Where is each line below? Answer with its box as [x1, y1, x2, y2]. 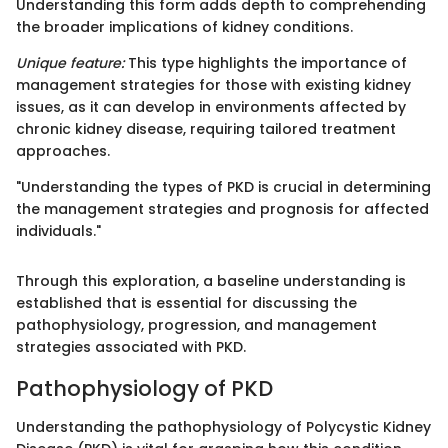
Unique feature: [16, 53, 124, 74]
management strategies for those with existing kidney [16, 75, 411, 96]
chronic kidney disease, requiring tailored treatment [16, 119, 396, 140]
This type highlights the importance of [124, 53, 407, 74]
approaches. [16, 141, 110, 162]
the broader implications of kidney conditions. [16, 17, 353, 38]
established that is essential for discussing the [16, 293, 357, 314]
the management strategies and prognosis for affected [16, 199, 429, 220]
